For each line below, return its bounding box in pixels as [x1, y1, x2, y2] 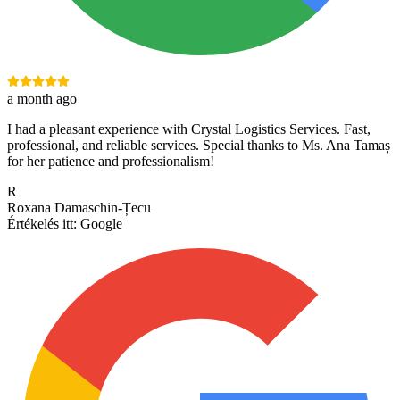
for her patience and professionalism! [7, 154, 214, 170]
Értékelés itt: [7, 216, 77, 232]
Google [80, 216, 122, 232]
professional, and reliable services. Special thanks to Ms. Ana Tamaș [7, 137, 390, 154]
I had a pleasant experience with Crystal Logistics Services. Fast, [7, 121, 371, 137]
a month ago [7, 91, 77, 107]
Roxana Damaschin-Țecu [7, 200, 151, 216]
